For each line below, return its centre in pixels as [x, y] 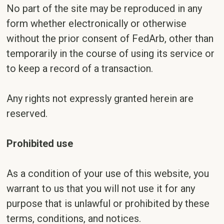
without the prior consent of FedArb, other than [110, 38]
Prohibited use [40, 143]
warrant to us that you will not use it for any [101, 188]
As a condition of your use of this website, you [108, 173]
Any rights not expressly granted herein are [100, 98]
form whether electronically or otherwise [97, 23]
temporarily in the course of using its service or [111, 53]
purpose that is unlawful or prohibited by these [108, 203]
